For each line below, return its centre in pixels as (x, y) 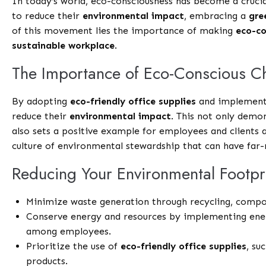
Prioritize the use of (74, 246)
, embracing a (217, 16)
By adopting (41, 102)
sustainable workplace (64, 46)
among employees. (69, 232)
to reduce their (47, 16)
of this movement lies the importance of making (124, 31)
